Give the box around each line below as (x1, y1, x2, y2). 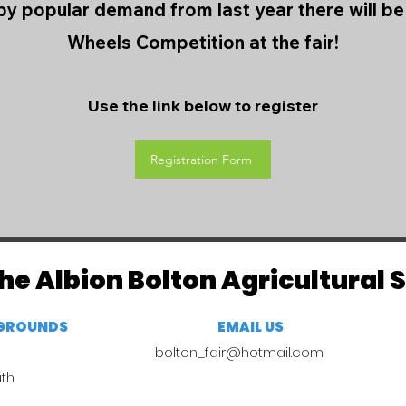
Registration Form (150, 151, 252, 168)
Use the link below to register (87, 95, 318, 116)
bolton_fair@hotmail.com (155, 343, 324, 362)
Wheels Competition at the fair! (66, 31, 339, 53)
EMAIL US (217, 317, 284, 336)
